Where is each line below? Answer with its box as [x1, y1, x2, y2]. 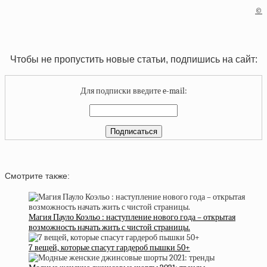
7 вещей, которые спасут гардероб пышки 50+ [29, 242, 190, 253]
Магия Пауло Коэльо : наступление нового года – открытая [29, 212, 235, 222]
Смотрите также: [5, 171, 70, 181]
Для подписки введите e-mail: [80, 85, 187, 96]
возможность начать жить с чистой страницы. [29, 222, 190, 232]
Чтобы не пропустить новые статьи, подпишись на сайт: [10, 54, 257, 65]
